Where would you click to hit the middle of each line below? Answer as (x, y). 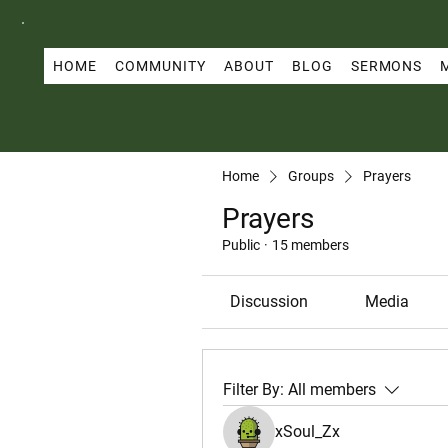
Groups (311, 176)
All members (332, 389)
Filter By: (253, 389)
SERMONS (386, 66)
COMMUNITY (160, 66)
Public (241, 245)
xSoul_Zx (307, 431)
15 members (310, 245)
